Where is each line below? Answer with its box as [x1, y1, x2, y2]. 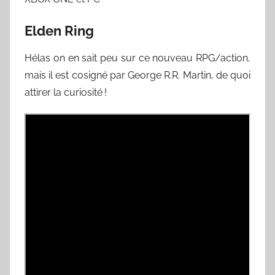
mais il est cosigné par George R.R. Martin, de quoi [25, 69, 250, 81]
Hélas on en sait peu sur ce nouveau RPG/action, [25, 52, 250, 64]
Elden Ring [25, 22, 94, 39]
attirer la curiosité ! [25, 87, 107, 98]
